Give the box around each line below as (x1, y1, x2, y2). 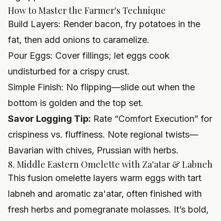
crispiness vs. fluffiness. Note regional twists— (8, 129, 198, 140)
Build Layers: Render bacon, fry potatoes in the (8, 19, 200, 30)
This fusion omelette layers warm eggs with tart (8, 173, 201, 184)
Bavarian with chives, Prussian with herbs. (8, 145, 179, 156)
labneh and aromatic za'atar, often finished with (8, 188, 202, 199)
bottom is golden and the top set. (8, 98, 144, 109)
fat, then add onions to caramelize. (8, 35, 149, 45)
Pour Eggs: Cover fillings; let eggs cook (8, 50, 170, 61)
